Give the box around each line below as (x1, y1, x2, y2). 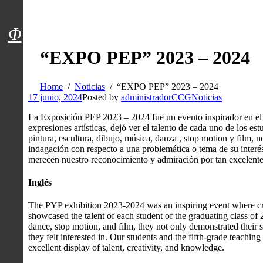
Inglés (28, 177, 52, 188)
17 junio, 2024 (28, 92, 82, 102)
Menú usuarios (14, 14, 108, 29)
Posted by (82, 92, 121, 102)
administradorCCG (121, 92, 191, 102)
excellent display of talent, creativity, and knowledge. (28, 242, 224, 253)
